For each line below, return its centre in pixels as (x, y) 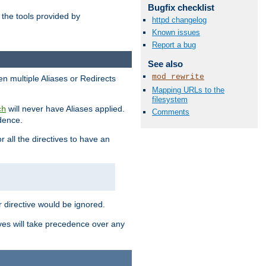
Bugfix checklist (181, 7)
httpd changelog (179, 20)
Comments (171, 112)
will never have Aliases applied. (65, 108)
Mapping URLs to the (188, 90)
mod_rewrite (178, 77)
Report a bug (174, 45)
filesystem (170, 99)
